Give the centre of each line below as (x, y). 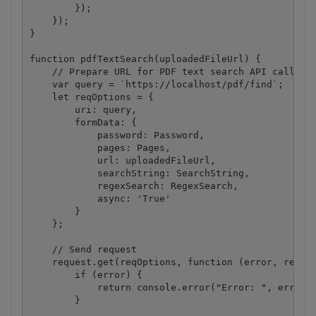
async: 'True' (100, 198)
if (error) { (86, 274)
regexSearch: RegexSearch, (134, 186)
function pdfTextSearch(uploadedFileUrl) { (145, 59)
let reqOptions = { (91, 97)
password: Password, (117, 135)
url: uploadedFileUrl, (122, 160)
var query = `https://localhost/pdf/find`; (156, 84)
